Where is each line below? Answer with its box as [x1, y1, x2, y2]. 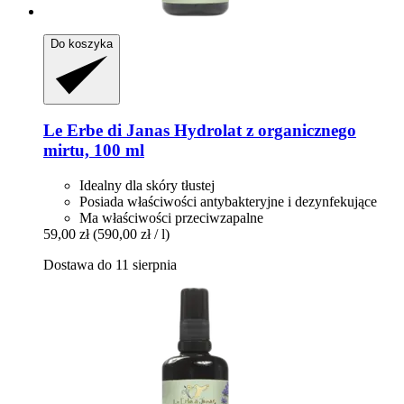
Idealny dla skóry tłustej [79, 178, 215, 193]
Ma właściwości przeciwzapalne [79, 210, 263, 225]
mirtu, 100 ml [43, 141, 144, 161]
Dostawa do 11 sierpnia [43, 257, 177, 272]
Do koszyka [50, 36, 113, 50]
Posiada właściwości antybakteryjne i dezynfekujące [79, 194, 377, 209]
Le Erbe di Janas [43, 121, 170, 141]
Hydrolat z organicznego [170, 121, 356, 141]
